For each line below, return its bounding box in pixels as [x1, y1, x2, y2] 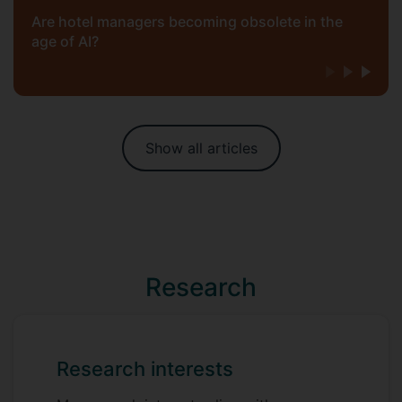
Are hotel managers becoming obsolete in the [31, 12, 343, 31]
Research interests [57, 356, 233, 380]
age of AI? [31, 31, 99, 50]
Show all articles [144, 138, 258, 157]
